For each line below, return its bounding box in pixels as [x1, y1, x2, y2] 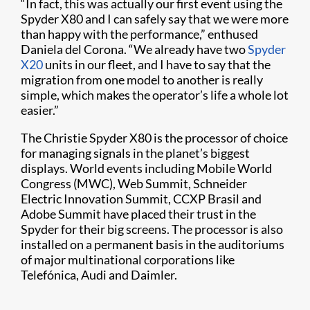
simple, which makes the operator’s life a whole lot [21, 87, 289, 102]
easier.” [21, 102, 59, 118]
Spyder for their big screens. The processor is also [21, 221, 283, 237]
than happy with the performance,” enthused [21, 26, 258, 42]
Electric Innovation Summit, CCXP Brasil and [21, 191, 262, 206]
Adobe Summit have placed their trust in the [21, 206, 256, 221]
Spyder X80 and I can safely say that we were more [21, 11, 289, 26]
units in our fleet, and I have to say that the [43, 57, 271, 72]
